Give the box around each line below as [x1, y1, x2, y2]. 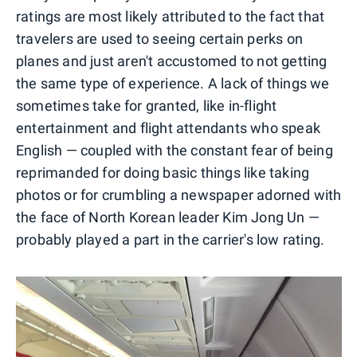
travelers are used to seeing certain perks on [16, 29, 304, 47]
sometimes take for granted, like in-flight [16, 96, 277, 114]
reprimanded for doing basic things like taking [16, 163, 310, 181]
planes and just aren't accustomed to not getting [16, 52, 328, 69]
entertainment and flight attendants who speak [16, 119, 321, 136]
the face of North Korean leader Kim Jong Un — [16, 208, 320, 226]
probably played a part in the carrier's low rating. [16, 230, 325, 248]
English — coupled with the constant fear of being [16, 141, 333, 159]
